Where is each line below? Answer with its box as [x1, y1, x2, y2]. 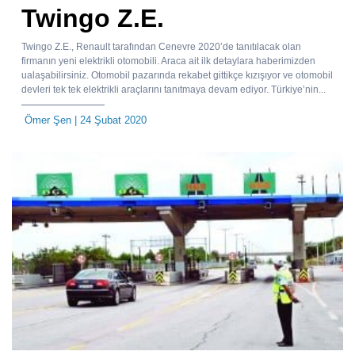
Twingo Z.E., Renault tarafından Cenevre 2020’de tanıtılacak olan [21, 40, 301, 52]
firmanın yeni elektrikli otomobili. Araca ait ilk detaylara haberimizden [21, 55, 315, 67]
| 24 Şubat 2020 [71, 113, 147, 126]
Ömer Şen [25, 113, 71, 126]
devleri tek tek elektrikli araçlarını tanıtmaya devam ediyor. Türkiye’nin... [21, 83, 326, 95]
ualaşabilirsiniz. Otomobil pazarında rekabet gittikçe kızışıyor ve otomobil [21, 69, 333, 81]
